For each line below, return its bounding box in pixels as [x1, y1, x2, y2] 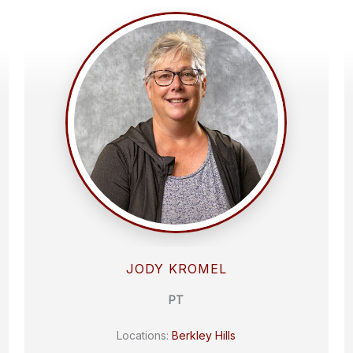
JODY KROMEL [125, 260, 227, 277]
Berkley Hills [172, 329, 236, 343]
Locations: [117, 329, 173, 343]
